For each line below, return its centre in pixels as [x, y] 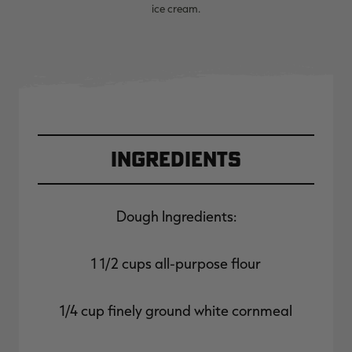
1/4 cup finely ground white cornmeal [176, 311]
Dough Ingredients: [176, 216]
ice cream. [176, 8]
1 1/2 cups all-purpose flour [176, 264]
